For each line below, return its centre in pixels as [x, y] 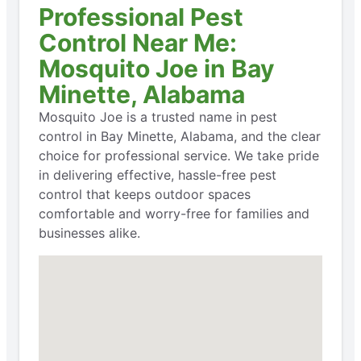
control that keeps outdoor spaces [145, 194]
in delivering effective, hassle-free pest [158, 174]
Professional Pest [141, 17]
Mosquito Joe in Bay [157, 68]
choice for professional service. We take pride [179, 155]
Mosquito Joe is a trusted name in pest [158, 116]
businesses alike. [89, 232]
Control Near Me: [138, 42]
